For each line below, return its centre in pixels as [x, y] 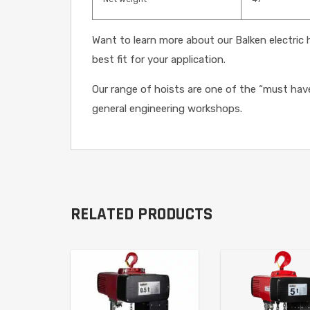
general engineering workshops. [167, 109]
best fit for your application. [159, 60]
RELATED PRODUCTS [142, 215]
